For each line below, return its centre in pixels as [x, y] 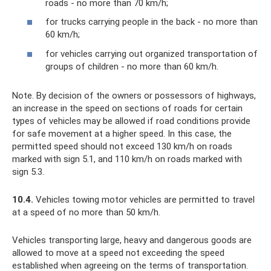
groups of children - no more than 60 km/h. [132, 66]
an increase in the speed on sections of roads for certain [127, 108]
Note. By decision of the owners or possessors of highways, [134, 95]
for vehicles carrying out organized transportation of [152, 54]
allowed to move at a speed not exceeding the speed [118, 253]
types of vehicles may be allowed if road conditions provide [131, 121]
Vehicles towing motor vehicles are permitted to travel [144, 199]
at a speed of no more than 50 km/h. [86, 212]
